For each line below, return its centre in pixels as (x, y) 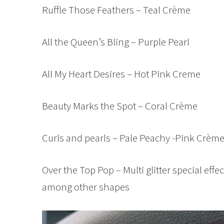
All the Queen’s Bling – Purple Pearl (116, 42)
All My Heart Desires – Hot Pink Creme (121, 74)
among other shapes (86, 187)
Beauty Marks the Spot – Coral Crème (120, 106)
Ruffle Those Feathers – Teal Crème (116, 10)
